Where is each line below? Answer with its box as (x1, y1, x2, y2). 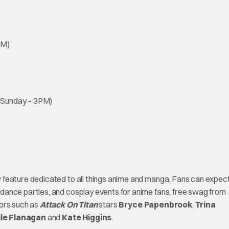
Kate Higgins (62, 212, 112, 223)
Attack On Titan (39, 199, 98, 210)
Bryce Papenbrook (119, 199, 192, 210)
